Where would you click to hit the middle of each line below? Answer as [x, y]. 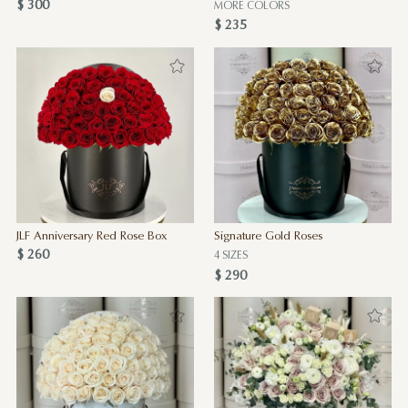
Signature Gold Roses [268, 237]
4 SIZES [230, 256]
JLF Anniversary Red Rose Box [91, 237]
